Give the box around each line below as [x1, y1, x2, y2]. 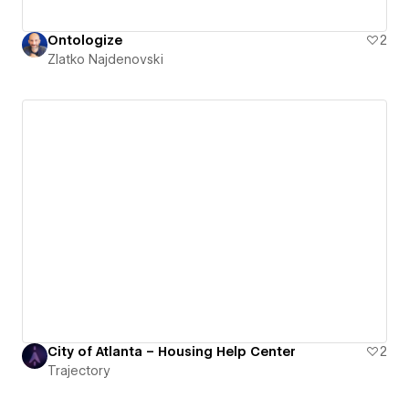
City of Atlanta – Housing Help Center [47, 344, 296, 360]
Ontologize [47, 32, 122, 47]
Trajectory [47, 363, 110, 379]
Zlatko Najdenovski [47, 51, 163, 67]
